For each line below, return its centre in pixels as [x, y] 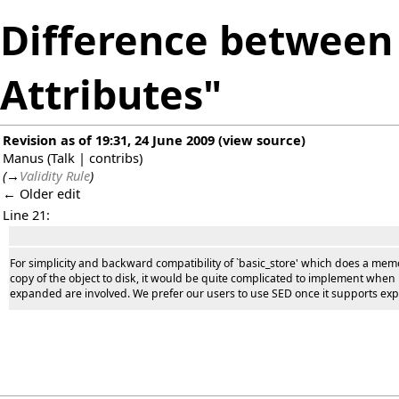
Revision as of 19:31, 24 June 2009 [109, 140]
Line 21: [26, 215]
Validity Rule [55, 176]
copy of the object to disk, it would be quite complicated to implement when [203, 279]
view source [262, 140]
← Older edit [41, 194]
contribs [114, 158]
